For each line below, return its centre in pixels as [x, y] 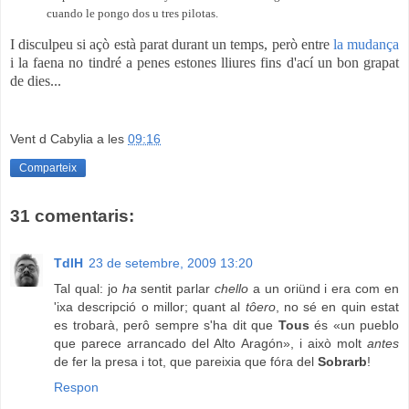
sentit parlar [176, 289]
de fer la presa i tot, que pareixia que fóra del [186, 362]
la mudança [366, 45]
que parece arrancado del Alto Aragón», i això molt [210, 344]
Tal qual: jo [88, 289]
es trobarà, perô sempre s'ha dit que [166, 325]
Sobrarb [342, 362]
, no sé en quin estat [337, 307]
